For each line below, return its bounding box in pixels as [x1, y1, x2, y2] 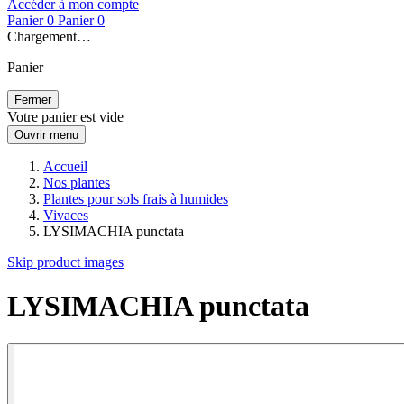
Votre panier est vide [7, 109, 124, 124]
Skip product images [7, 254, 124, 270]
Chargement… [7, 29, 91, 44]
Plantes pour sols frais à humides [43, 191, 228, 207]
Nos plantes [43, 175, 110, 190]
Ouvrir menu [14, 128, 78, 142]
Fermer [14, 93, 51, 106]
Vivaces [43, 207, 88, 223]
